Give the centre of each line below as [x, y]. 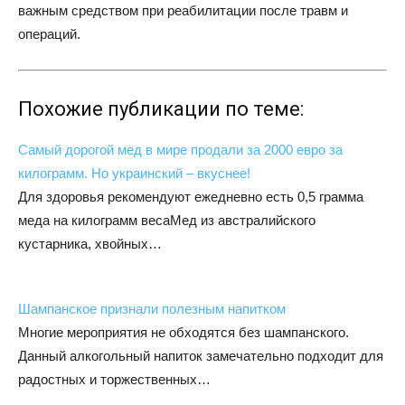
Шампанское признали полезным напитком [152, 309]
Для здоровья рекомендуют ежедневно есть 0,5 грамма [191, 197]
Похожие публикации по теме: [161, 109]
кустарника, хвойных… [90, 244]
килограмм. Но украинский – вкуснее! [134, 174]
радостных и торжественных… [114, 380]
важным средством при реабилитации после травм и [183, 11]
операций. [49, 34]
